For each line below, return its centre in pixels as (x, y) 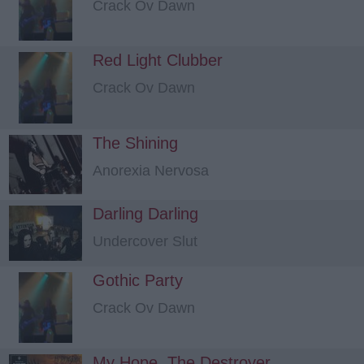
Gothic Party (138, 280)
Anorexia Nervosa (151, 170)
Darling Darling (145, 213)
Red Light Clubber (158, 61)
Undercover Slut (145, 241)
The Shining (135, 143)
